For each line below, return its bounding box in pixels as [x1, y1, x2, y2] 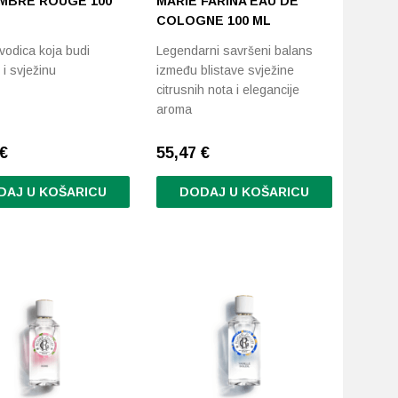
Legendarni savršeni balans [156, 44, 314, 58]
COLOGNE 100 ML [156, 13, 272, 28]
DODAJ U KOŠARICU [179, 185, 309, 199]
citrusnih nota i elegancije [156, 83, 300, 97]
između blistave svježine [156, 63, 295, 77]
